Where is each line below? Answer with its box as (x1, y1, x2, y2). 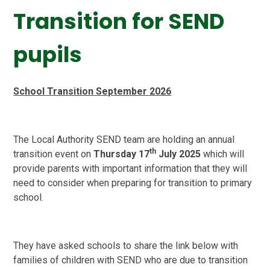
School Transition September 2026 (13, 85, 172, 97)
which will (201, 148, 245, 160)
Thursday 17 (93, 148, 150, 160)
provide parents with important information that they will (13, 162, 248, 174)
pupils (13, 39, 83, 71)
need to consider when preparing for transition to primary (13, 177, 253, 189)
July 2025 (156, 148, 201, 160)
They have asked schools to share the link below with (13, 239, 239, 251)
